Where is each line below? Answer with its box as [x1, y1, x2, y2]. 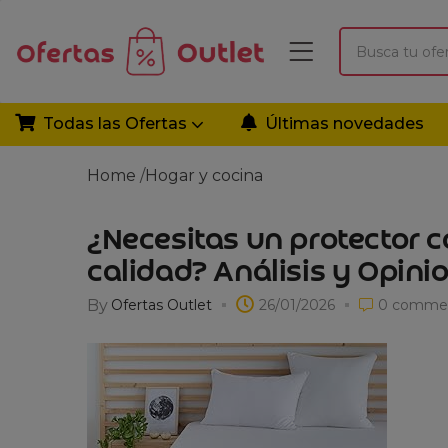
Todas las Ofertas [43, 114, 191, 133]
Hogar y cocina [145, 165, 263, 185]
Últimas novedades [265, 114, 424, 133]
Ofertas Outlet [111, 295, 212, 314]
